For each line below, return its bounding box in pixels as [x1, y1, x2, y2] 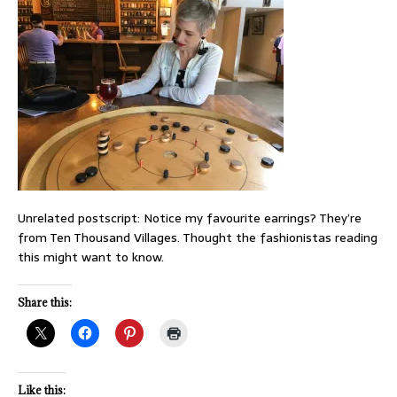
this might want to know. [18, 246, 164, 267]
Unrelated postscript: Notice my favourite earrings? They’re [18, 207, 362, 228]
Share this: [18, 294, 72, 309]
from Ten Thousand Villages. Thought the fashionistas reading [18, 227, 378, 247]
